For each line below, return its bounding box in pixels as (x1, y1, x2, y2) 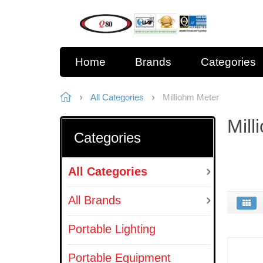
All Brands (68, 194, 121, 207)
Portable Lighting (68, 222, 156, 235)
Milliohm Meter (163, 92, 219, 102)
